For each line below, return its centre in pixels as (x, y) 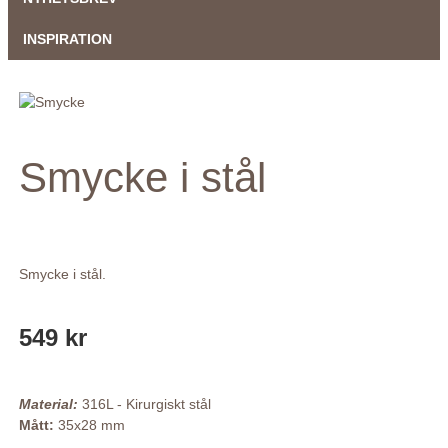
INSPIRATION (67, 39)
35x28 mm (91, 424)
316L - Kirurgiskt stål (144, 403)
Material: (48, 403)
